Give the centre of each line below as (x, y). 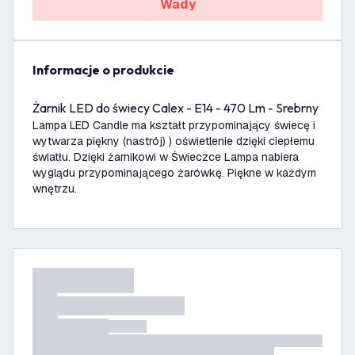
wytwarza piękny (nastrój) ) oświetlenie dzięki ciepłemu (174, 141)
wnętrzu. (55, 189)
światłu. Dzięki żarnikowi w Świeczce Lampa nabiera (166, 157)
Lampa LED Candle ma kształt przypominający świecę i (174, 125)
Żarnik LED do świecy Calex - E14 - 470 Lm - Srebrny (176, 108)
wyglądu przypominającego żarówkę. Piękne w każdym (174, 173)
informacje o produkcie (105, 70)
